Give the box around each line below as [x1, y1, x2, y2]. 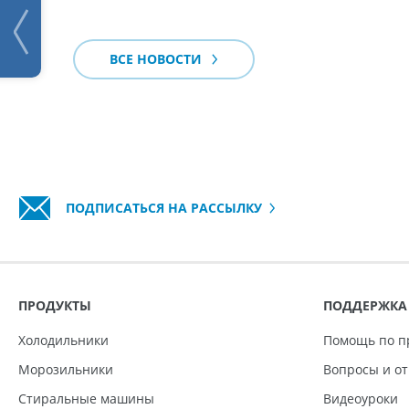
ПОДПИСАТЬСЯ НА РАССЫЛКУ [62, 199, 262, 217]
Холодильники [18, 331, 109, 350]
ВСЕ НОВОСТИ [110, 50, 205, 68]
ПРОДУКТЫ [18, 297, 91, 315]
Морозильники [18, 361, 113, 379]
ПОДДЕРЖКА [322, 297, 407, 315]
